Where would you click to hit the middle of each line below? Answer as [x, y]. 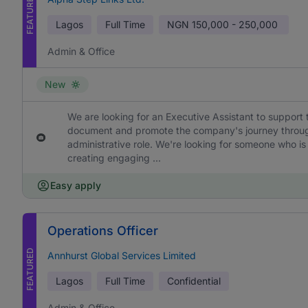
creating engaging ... [114, 158]
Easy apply [76, 185]
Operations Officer [103, 231]
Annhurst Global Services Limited [122, 255]
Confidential [194, 281]
